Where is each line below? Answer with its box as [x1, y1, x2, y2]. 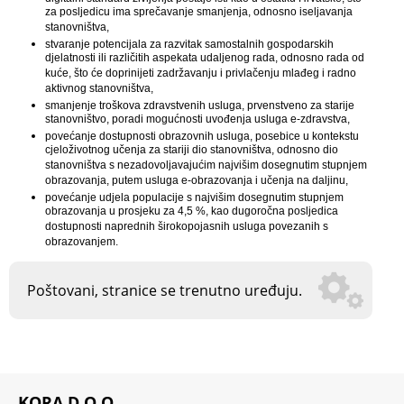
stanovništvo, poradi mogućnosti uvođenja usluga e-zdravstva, [45, 113, 350, 129]
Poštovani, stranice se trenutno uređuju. [27, 280, 302, 301]
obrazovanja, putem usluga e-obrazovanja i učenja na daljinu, [45, 174, 348, 190]
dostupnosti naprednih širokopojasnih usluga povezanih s [45, 220, 328, 236]
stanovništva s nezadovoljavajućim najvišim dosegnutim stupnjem [45, 159, 367, 175]
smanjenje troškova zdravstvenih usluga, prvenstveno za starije [45, 99, 354, 113]
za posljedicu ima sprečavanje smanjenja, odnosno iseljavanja [45, 5, 353, 22]
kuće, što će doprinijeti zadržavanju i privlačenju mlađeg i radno [45, 67, 356, 83]
